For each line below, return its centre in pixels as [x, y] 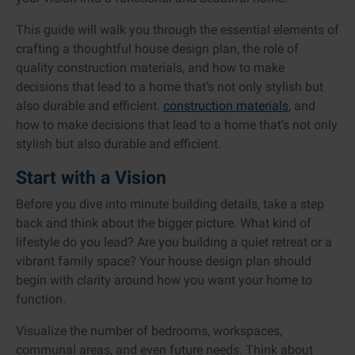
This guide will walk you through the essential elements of [177, 30]
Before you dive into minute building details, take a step [170, 204]
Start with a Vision [91, 178]
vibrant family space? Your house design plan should [164, 261]
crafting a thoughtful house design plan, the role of [157, 49]
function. [41, 300]
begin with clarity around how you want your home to [164, 281]
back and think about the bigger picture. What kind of [164, 223]
